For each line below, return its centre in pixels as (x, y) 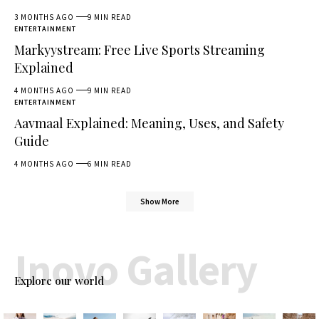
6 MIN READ (110, 163)
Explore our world (59, 281)
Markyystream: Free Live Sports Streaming (140, 49)
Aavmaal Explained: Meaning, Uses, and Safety (149, 123)
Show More (159, 202)
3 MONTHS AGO (44, 17)
